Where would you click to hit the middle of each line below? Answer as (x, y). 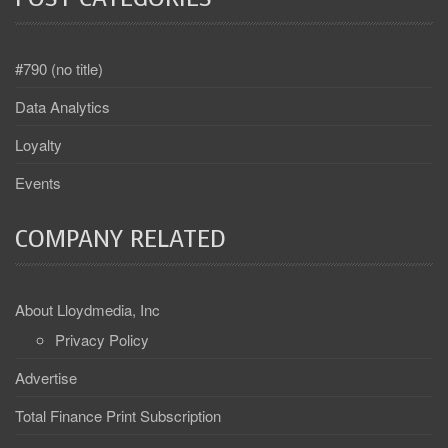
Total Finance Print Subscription (118, 416)
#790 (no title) (59, 69)
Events (38, 183)
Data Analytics (62, 107)
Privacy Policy (102, 340)
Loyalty (38, 145)
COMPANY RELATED (120, 239)
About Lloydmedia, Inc (87, 310)
